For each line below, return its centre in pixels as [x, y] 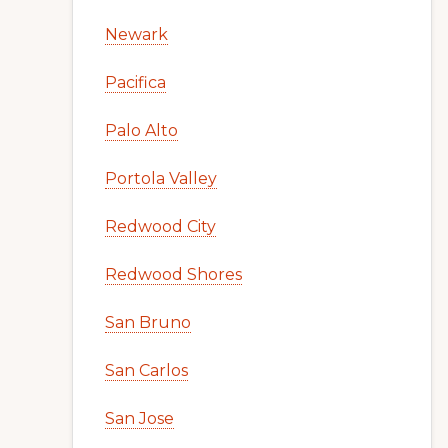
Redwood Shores [173, 274]
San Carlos [146, 370]
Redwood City [160, 226]
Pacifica [135, 82]
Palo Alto [141, 130]
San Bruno [148, 322]
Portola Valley [161, 178]
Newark [136, 34]
